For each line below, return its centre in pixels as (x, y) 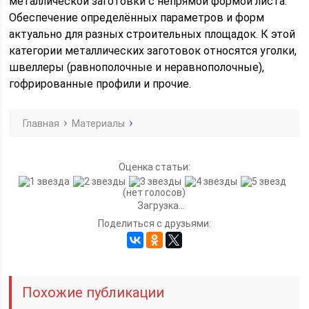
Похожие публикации (93, 293)
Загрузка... (160, 206)
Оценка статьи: (154, 167)
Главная (41, 123)
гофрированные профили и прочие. (100, 84)
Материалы (99, 123)
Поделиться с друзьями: (154, 224)
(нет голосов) (154, 193)
